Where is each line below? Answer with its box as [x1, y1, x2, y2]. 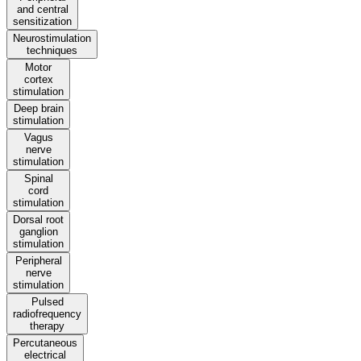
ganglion [19, 226, 58, 239]
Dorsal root [13, 214, 64, 226]
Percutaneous [13, 337, 77, 350]
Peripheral [15, 255, 62, 268]
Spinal [23, 172, 53, 185]
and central [16, 3, 68, 16]
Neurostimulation [13, 32, 91, 45]
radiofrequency [13, 308, 81, 321]
